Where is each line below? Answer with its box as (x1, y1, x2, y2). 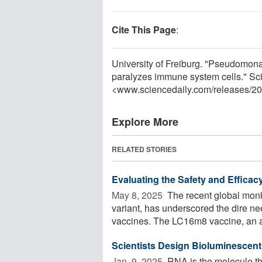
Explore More (112, 113, 178, 129)
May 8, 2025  (112, 188, 165, 202)
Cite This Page (112, 22, 176, 36)
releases (213, 82, 249, 96)
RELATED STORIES (112, 143, 177, 154)
